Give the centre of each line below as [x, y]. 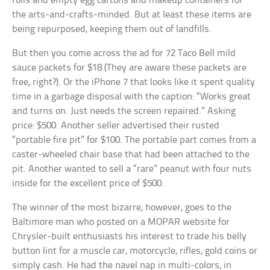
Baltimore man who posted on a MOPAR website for [121, 222]
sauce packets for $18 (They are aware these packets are [130, 67]
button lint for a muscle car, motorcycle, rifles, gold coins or [135, 251]
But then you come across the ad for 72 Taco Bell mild [124, 53]
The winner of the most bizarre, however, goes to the [122, 207]
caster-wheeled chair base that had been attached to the [131, 154]
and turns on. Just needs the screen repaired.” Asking [124, 111]
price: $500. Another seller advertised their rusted [116, 125]
